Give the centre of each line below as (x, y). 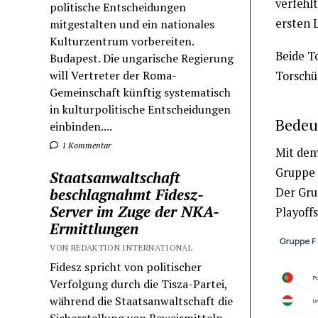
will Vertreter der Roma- (114, 76)
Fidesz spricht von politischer (126, 267)
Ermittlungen (94, 229)
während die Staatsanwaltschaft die (142, 301)
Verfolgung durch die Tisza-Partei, (139, 284)
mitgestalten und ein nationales (132, 24)
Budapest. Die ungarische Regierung (142, 59)
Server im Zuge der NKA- (135, 212)
